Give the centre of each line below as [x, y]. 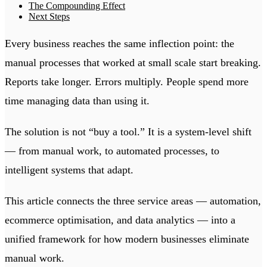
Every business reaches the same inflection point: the [119, 43]
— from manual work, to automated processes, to [112, 150]
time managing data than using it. [77, 100]
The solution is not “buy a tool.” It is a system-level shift [128, 131]
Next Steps [49, 16]
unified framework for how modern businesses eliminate [127, 239]
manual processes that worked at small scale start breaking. [133, 62]
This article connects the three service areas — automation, [133, 201]
